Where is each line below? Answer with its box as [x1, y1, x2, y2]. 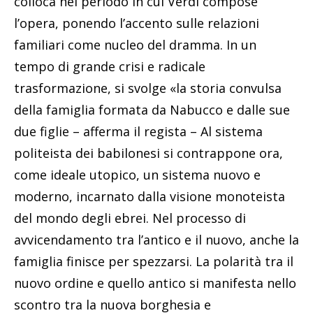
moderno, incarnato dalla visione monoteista [14, 188, 285, 205]
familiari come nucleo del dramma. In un [14, 36, 256, 54]
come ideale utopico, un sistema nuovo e [14, 166, 261, 184]
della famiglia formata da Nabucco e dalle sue [14, 101, 290, 119]
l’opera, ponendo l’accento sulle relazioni [14, 15, 259, 32]
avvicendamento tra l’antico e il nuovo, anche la [14, 231, 299, 249]
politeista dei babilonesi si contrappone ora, [14, 145, 283, 162]
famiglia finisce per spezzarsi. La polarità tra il [14, 253, 293, 270]
